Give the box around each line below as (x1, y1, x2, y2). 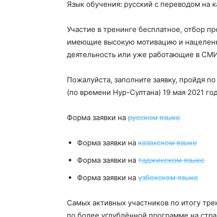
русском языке (128, 113, 180, 122)
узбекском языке (138, 173, 198, 182)
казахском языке (138, 138, 197, 147)
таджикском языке (138, 155, 204, 165)
